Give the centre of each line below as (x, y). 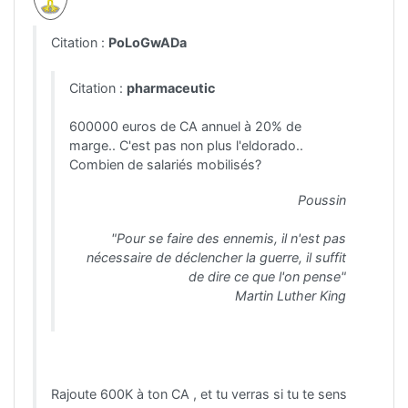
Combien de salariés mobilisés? (165, 165)
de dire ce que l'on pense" (267, 277)
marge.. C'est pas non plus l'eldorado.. (186, 146)
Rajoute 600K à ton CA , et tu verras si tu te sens (199, 394)
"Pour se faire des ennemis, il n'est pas (229, 239)
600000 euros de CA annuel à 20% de (185, 127)
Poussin (322, 200)
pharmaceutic (171, 88)
